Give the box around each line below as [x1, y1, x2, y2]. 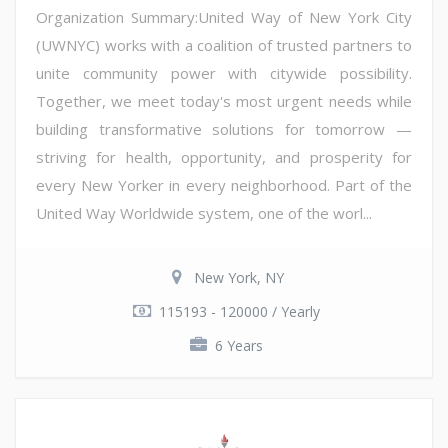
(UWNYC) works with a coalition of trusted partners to [36, 34, 412, 55]
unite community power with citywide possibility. [36, 62, 412, 83]
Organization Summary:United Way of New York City [36, 6, 412, 27]
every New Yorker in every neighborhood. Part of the [36, 174, 412, 195]
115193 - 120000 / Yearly [158, 301, 320, 321]
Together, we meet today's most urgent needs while [36, 90, 412, 111]
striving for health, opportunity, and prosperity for [36, 146, 412, 167]
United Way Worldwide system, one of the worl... [36, 202, 372, 223]
